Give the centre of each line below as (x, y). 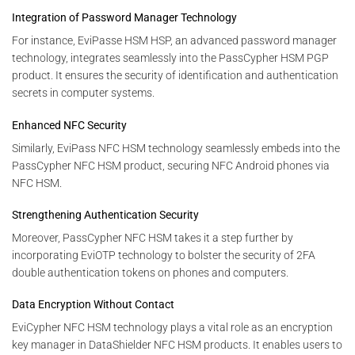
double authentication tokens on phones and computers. (150, 272)
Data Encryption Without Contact (93, 305)
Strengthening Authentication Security (105, 214)
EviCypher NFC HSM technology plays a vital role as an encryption (172, 328)
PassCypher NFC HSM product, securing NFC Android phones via (171, 165)
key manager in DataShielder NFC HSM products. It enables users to (177, 345)
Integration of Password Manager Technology (124, 18)
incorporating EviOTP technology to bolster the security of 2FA (164, 255)
